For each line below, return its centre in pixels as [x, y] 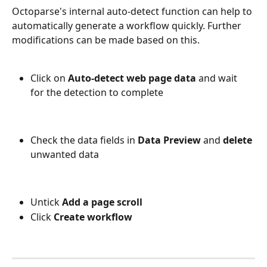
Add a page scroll [102, 202]
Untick [46, 202]
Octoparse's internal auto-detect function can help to [133, 11]
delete [237, 140]
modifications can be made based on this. [106, 40]
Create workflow [94, 217]
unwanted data [66, 155]
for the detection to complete [97, 93]
